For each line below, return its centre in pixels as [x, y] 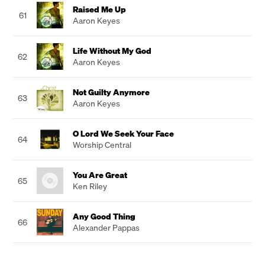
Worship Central [102, 145]
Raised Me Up [99, 9]
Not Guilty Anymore [111, 92]
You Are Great [100, 175]
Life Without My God [112, 51]
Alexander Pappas [106, 227]
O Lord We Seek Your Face [123, 133]
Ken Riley [90, 186]
